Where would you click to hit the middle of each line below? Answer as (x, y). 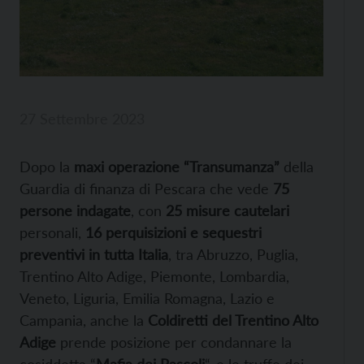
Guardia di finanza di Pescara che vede (146, 188)
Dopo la (47, 166)
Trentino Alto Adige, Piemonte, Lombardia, (154, 276)
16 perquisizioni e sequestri (173, 232)
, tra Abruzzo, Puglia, (233, 254)
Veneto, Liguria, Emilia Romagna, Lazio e (147, 298)
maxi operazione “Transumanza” (177, 166)
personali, (52, 232)
